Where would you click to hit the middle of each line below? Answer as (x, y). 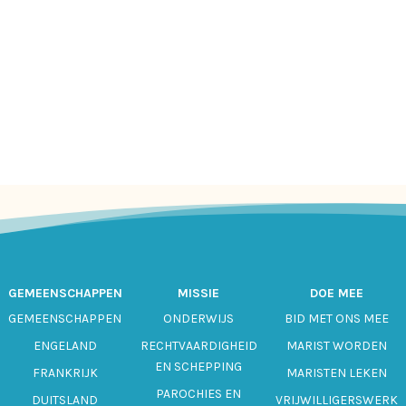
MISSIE (199, 293)
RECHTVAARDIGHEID (198, 345)
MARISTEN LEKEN (336, 372)
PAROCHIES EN (199, 393)
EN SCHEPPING (199, 366)
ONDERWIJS (199, 318)
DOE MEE (336, 293)
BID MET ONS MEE (336, 318)
